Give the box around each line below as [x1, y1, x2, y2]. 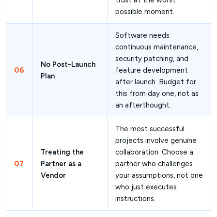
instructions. [115, 194, 155, 203]
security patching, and [115, 54, 188, 63]
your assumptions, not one [115, 171, 203, 180]
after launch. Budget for [115, 77, 196, 87]
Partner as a [41, 159, 81, 169]
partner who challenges [115, 159, 193, 169]
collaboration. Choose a [115, 148, 193, 157]
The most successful [115, 124, 185, 134]
